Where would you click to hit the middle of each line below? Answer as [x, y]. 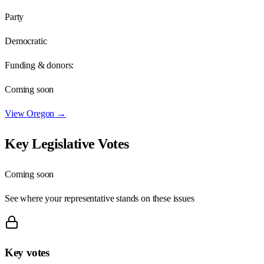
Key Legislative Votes [67, 143]
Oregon [41, 113]
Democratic [26, 41]
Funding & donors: [39, 65]
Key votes [27, 253]
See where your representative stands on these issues [100, 198]
